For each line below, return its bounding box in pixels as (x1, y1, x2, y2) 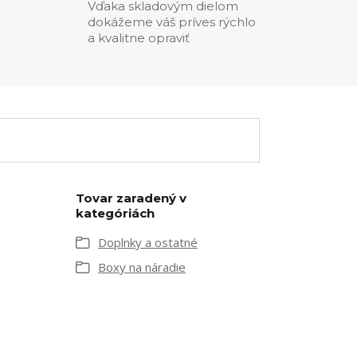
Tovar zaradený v (76, 190, 186, 206)
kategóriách (76, 206, 155, 221)
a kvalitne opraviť (88, 30, 190, 45)
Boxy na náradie (98, 259, 186, 275)
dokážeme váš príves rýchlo (88, 14, 256, 29)
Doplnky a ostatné (98, 234, 198, 250)
